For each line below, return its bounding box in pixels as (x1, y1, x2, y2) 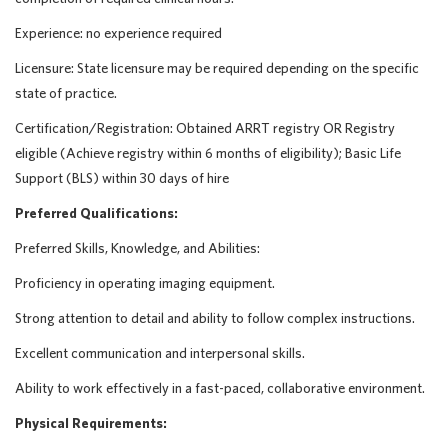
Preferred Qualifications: (15, 205, 178, 221)
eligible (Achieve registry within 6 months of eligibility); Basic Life (15, 145, 401, 161)
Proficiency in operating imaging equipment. (15, 275, 275, 291)
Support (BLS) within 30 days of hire (15, 170, 229, 186)
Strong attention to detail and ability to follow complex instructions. (15, 310, 415, 326)
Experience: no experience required (15, 25, 222, 41)
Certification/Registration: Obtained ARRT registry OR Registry (15, 120, 395, 136)
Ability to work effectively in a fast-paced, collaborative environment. (15, 380, 425, 396)
